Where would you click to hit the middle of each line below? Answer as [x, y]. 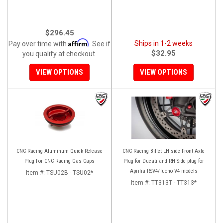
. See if [100, 44]
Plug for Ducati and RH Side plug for [164, 161]
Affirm [79, 42]
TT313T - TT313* [174, 182]
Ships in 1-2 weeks [164, 43]
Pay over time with [38, 44]
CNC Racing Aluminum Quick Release [59, 151]
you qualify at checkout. [59, 54]
